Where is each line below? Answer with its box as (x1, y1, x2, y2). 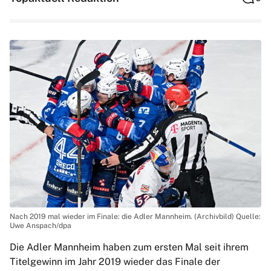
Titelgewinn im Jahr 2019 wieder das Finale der (10, 256, 220, 268)
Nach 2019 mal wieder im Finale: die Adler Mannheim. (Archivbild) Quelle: (10, 212, 261, 221)
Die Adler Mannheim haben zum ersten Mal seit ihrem (10, 241, 249, 253)
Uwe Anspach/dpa (10, 221, 71, 230)
